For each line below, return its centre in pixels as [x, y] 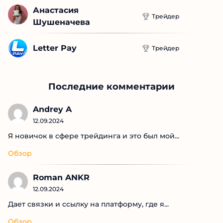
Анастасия [56, 10]
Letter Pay [55, 48]
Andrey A [52, 110]
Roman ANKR [61, 178]
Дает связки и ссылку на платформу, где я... [88, 204]
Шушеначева [61, 22]
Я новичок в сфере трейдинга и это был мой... [94, 136]
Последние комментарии [111, 87]
